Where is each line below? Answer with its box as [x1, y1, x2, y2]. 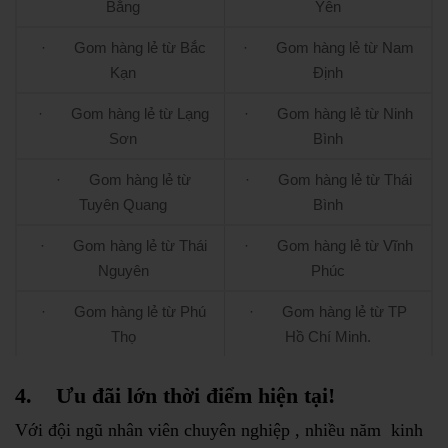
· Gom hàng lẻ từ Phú [40, 303, 206, 321]
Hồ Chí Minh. [285, 328, 371, 346]
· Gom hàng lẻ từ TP [249, 303, 407, 321]
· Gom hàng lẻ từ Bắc [40, 39, 206, 57]
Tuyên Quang [79, 196, 167, 214]
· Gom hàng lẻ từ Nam [242, 39, 414, 57]
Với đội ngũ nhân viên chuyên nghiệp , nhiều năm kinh [15, 420, 423, 441]
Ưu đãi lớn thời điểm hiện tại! [56, 383, 335, 409]
